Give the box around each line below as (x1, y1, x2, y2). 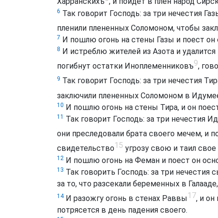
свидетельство (57, 144, 114, 153)
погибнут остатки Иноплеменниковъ (57, 61, 194, 71)
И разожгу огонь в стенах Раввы (64, 193, 187, 203)
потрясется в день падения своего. (57, 205, 187, 215)
